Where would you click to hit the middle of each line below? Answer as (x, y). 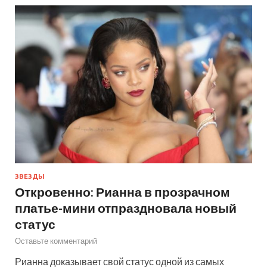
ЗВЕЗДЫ (30, 176)
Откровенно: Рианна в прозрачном (122, 191)
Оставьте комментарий (56, 240)
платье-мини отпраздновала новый (126, 207)
